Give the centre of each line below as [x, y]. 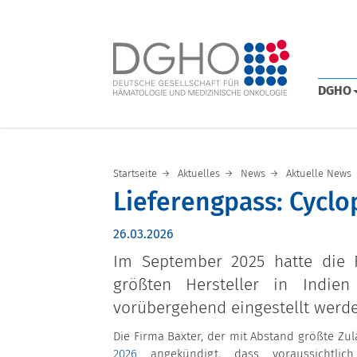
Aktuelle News [319, 174]
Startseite [135, 174]
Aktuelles [199, 174]
